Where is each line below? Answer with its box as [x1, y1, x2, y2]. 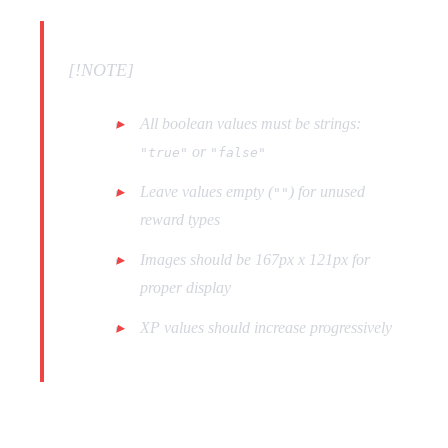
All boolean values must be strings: [140, 115, 361, 133]
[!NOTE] [68, 60, 134, 81]
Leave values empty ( [140, 183, 273, 201]
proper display [140, 279, 231, 297]
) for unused [289, 183, 365, 201]
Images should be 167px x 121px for [140, 251, 370, 269]
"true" [140, 145, 188, 161]
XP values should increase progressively [140, 319, 392, 337]
